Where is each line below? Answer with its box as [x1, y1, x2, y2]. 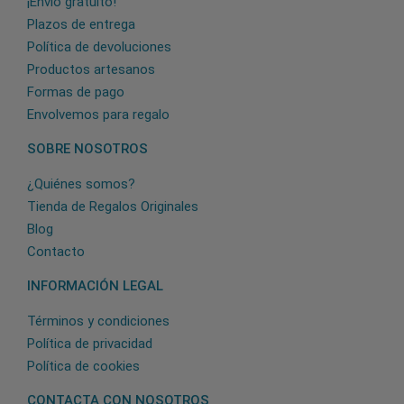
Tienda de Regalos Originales [27, 197, 198, 215]
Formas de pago [27, 83, 124, 100]
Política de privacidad [27, 335, 152, 352]
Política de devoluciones [27, 38, 171, 55]
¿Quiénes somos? [27, 175, 135, 192]
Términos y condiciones [27, 312, 170, 329]
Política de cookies [27, 357, 140, 374]
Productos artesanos [27, 60, 155, 78]
